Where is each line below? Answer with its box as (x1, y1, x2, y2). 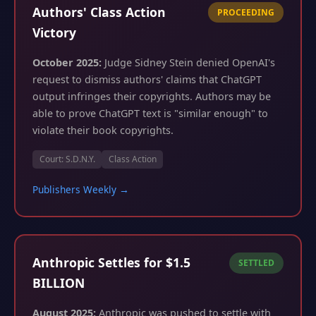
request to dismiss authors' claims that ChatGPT (32, 72, 262, 86)
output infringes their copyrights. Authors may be (32, 89, 271, 103)
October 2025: (32, 55, 102, 69)
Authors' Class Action (32, 3, 166, 20)
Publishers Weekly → (32, 183, 129, 197)
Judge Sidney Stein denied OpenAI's (102, 55, 275, 69)
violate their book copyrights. (32, 123, 174, 137)
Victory (32, 23, 76, 41)
